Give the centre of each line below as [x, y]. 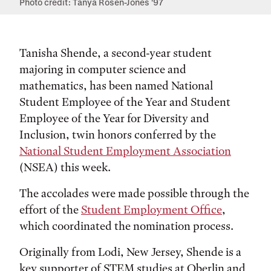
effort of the [50, 210]
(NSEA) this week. [65, 167]
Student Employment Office [152, 210]
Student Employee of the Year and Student [125, 102]
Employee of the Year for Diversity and [114, 118]
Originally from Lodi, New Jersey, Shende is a [130, 252]
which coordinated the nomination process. [126, 226]
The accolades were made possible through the [134, 193]
